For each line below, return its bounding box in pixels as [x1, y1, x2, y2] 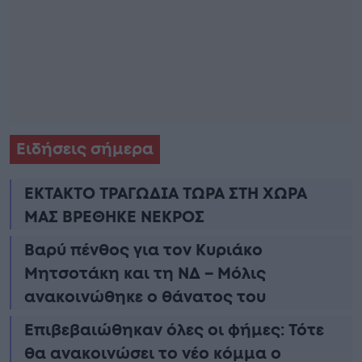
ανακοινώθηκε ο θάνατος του [24, 288, 266, 305]
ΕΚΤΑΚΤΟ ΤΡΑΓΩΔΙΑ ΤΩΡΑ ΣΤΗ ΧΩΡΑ [24, 185, 307, 202]
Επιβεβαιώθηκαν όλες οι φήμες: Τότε [24, 322, 324, 339]
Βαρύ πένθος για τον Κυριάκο [24, 242, 263, 259]
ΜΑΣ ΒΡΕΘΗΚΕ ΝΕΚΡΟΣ [24, 208, 204, 225]
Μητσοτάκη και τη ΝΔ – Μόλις [24, 265, 266, 282]
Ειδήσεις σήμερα [16, 141, 154, 158]
